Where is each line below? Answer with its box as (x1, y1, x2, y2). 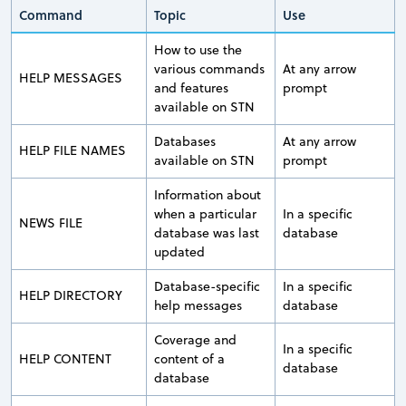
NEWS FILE (19, 214, 82, 233)
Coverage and (154, 331, 237, 350)
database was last (154, 224, 259, 243)
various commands (154, 60, 265, 79)
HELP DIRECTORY (19, 286, 122, 305)
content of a (154, 350, 225, 369)
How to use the (154, 41, 242, 60)
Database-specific (154, 277, 260, 296)
